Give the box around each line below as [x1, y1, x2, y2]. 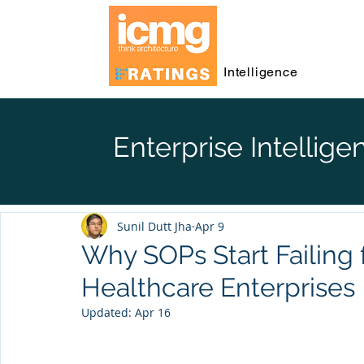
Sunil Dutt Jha [117, 218, 192, 234]
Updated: [81, 305, 135, 320]
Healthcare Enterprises [81, 272, 355, 302]
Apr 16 [135, 305, 171, 320]
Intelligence [223, 63, 298, 80]
